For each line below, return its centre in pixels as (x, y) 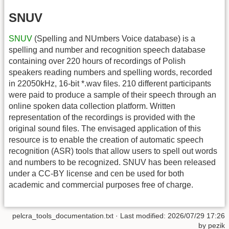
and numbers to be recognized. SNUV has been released (112, 163)
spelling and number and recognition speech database (107, 50)
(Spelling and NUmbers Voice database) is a (114, 39)
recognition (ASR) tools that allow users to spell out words (113, 151)
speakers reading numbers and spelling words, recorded (110, 73)
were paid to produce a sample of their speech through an (112, 95)
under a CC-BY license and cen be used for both (96, 174)
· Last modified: (141, 215)
